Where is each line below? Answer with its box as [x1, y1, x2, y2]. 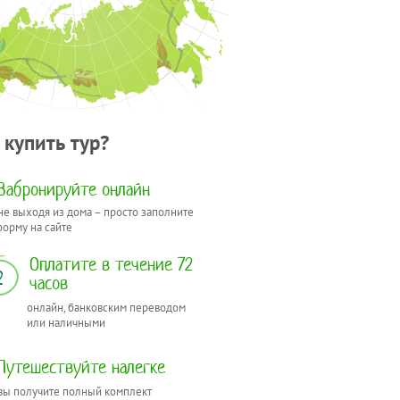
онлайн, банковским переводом [27, 299, 186, 315]
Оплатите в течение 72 [29, 252, 192, 276]
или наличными [27, 314, 105, 330]
